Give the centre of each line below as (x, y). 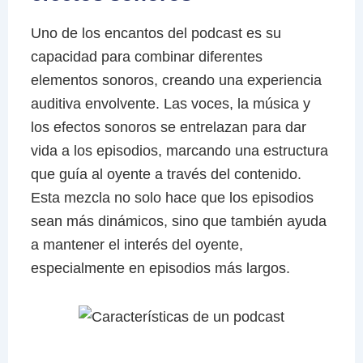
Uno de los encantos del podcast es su (156, 33)
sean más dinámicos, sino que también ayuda (178, 221)
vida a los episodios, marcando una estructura (179, 150)
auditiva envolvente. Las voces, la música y (170, 103)
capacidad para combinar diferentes (146, 56)
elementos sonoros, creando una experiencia (176, 80)
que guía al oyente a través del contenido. (166, 174)
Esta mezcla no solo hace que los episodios (172, 197)
